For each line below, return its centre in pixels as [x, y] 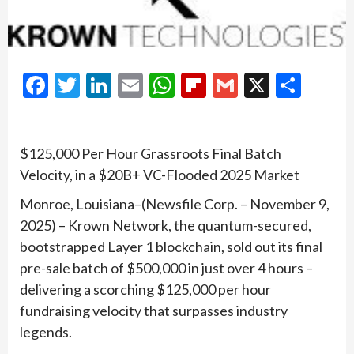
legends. [46, 331]
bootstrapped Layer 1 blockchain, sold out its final [171, 246]
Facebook [100, 85]
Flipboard [258, 85]
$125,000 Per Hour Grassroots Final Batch [151, 153]
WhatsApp [233, 85]
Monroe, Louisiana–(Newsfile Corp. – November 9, [175, 203]
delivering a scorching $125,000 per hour [145, 289]
